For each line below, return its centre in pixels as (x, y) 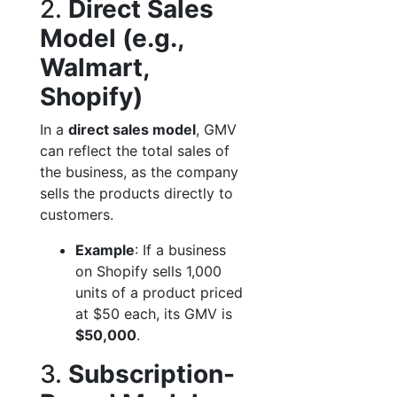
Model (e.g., (112, 38)
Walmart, (94, 67)
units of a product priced (159, 292)
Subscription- (152, 374)
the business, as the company (139, 172)
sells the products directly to (136, 193)
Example (105, 250)
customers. (77, 214)
